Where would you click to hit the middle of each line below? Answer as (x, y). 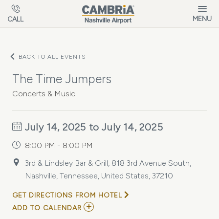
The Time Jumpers (62, 79)
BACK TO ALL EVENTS (52, 57)
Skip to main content (46, 7)
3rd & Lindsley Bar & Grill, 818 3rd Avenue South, (108, 163)
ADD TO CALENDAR (47, 208)
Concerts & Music (44, 94)
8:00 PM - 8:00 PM (59, 145)
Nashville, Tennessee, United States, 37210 (99, 176)
